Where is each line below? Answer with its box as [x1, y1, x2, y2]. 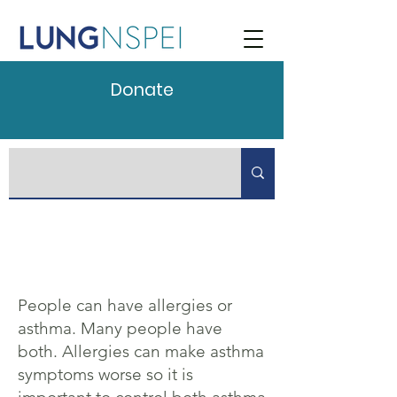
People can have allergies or [18, 295, 232, 315]
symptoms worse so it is [18, 364, 193, 385]
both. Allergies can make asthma [18, 341, 264, 362]
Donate [110, 78, 174, 102]
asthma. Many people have [18, 318, 222, 339]
